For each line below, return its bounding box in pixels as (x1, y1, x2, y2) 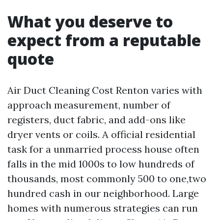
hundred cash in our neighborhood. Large (7, 187, 199, 200)
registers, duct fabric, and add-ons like (7, 113, 186, 126)
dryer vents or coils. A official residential (7, 128, 195, 141)
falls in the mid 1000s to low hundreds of (7, 158, 194, 170)
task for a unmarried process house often (7, 143, 199, 156)
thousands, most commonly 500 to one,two (7, 172, 206, 185)
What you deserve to (7, 11, 173, 32)
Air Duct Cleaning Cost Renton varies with (7, 84, 202, 97)
